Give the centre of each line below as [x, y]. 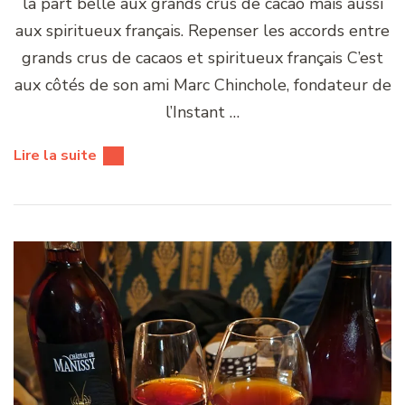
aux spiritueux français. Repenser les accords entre [202, 30]
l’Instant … [202, 112]
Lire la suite [55, 155]
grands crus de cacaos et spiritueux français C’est [202, 57]
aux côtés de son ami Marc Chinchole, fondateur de [202, 85]
